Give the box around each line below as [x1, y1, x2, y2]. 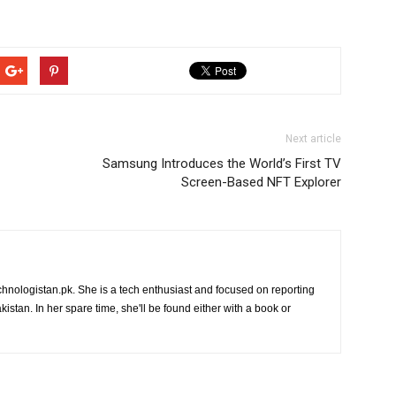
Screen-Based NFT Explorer [181, 174, 341, 190]
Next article [286, 133, 341, 145]
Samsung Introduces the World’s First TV [103, 156, 341, 171]
